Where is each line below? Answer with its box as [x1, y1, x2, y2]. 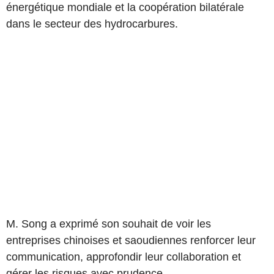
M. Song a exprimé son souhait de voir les [6, 217, 211, 230]
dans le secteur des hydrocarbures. [6, 17, 178, 30]
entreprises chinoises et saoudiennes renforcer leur [6, 234, 256, 246]
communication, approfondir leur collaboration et [6, 250, 241, 263]
